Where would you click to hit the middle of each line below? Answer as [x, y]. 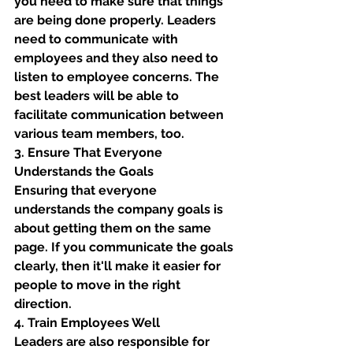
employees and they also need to [118, 58]
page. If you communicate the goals [125, 247]
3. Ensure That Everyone [90, 152]
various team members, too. [101, 134]
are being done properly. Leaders [117, 20]
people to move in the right [99, 285]
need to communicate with [98, 39]
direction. [45, 304]
